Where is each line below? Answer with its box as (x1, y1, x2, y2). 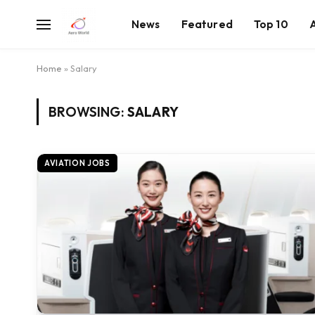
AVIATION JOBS (44, 158, 110, 168)
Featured (181, 17, 233, 31)
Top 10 (253, 17, 288, 31)
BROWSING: (49, 103, 127, 120)
